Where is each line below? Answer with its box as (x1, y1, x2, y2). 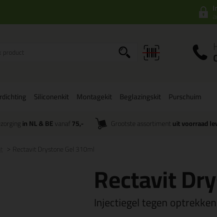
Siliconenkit (34, 90, 69, 104)
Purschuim (169, 90, 201, 104)
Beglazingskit (120, 90, 161, 104)
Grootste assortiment (111, 117, 173, 130)
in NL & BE (22, 117, 53, 130)
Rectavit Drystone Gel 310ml (13, 143, 94, 155)
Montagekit (77, 90, 112, 104)
